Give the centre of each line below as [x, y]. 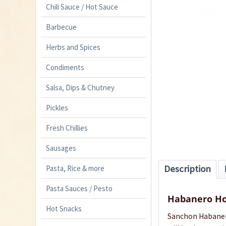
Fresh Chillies [67, 128]
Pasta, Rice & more [75, 168]
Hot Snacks [64, 209]
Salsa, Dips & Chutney [80, 88]
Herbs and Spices [73, 47]
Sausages [61, 148]
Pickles [57, 108]
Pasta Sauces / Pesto [79, 189]
